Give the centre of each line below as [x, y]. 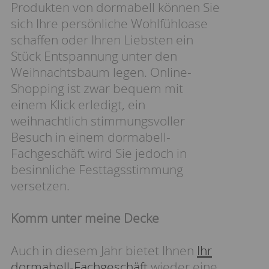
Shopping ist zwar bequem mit [97, 88]
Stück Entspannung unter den [94, 56]
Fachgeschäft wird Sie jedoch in [99, 153]
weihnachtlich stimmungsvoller [98, 121]
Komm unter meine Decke [85, 218]
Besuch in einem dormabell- [91, 137]
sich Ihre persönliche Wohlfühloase [109, 23]
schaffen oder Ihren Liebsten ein [102, 40]
